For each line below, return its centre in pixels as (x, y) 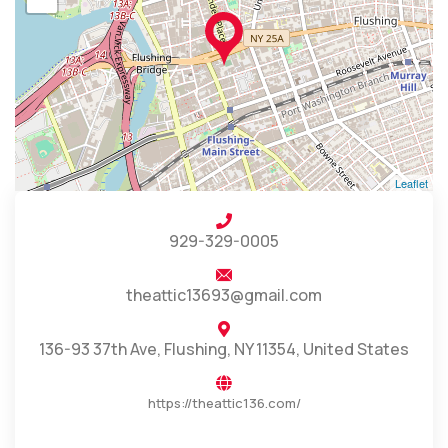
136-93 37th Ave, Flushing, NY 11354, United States (224, 349)
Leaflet (411, 183)
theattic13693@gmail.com (224, 295)
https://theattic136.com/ (224, 403)
